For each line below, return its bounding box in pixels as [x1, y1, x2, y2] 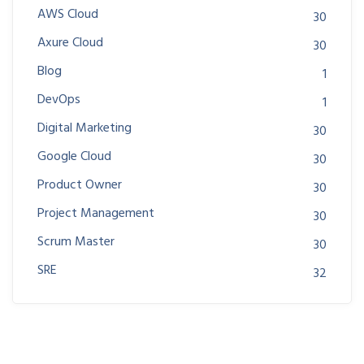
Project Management [37, 203, 154, 224]
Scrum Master [37, 232, 115, 253]
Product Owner [37, 175, 122, 196]
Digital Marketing [37, 118, 132, 139]
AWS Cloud [37, 4, 98, 25]
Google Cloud [37, 146, 111, 167]
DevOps [37, 89, 80, 110]
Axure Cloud [37, 32, 103, 54]
